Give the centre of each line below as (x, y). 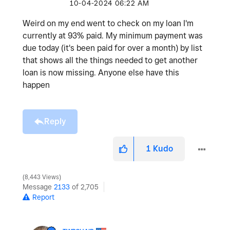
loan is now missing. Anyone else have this (101, 73)
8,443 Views (42, 177)
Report (43, 197)
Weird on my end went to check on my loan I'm (108, 24)
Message (38, 187)
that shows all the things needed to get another (110, 61)
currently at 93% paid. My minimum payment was (113, 36)
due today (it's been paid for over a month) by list (112, 48)
